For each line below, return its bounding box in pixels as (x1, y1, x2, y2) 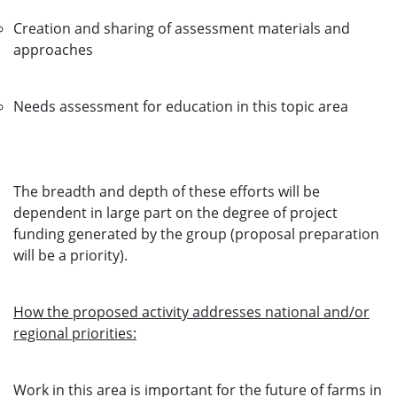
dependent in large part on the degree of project (13, 203, 338, 222)
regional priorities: (13, 323, 136, 343)
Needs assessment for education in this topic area (13, 97, 348, 116)
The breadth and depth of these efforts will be (13, 182, 320, 201)
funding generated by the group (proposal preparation (13, 224, 379, 244)
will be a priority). (13, 245, 128, 265)
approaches (13, 40, 93, 59)
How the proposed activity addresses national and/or (13, 302, 370, 322)
